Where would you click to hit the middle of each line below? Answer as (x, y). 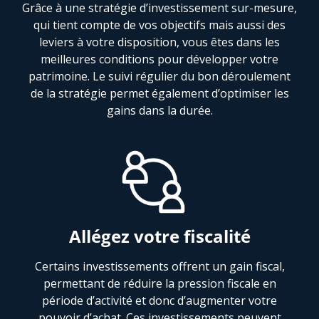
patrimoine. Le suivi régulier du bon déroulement (159, 76)
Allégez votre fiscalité (159, 236)
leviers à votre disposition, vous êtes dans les (159, 42)
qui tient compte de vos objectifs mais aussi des (159, 25)
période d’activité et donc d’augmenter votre (159, 300)
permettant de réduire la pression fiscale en (159, 283)
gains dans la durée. (159, 110)
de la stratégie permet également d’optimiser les (159, 93)
